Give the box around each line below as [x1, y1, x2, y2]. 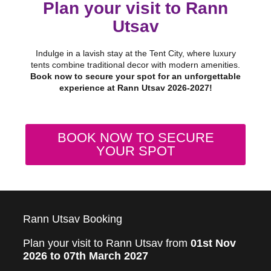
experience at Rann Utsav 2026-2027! [59, 82, 212, 93]
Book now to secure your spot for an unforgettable [30, 71, 241, 81]
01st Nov [191, 237, 236, 249]
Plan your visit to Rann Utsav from [23, 237, 191, 249]
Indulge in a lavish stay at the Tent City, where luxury [35, 48, 236, 58]
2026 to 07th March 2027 [23, 249, 148, 262]
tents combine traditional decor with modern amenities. [31, 59, 240, 70]
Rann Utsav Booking [23, 212, 122, 225]
